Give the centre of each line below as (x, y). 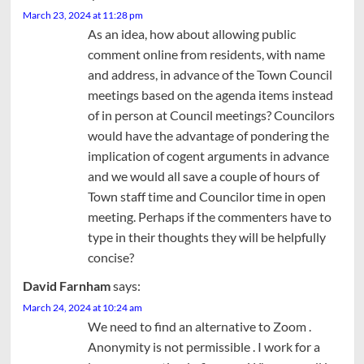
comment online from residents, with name (206, 54)
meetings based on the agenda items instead (210, 94)
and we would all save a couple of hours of (203, 175)
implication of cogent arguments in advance (208, 155)
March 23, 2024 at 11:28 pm (82, 15)
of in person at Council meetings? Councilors (211, 115)
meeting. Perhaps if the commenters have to (209, 216)
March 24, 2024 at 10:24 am (82, 307)
